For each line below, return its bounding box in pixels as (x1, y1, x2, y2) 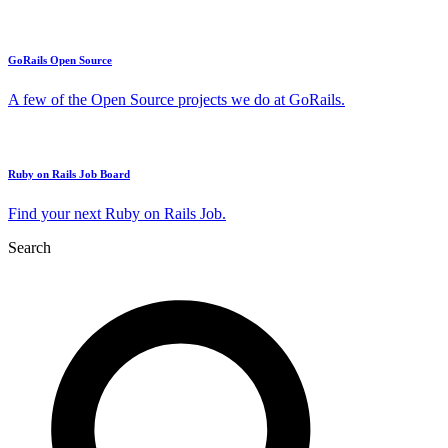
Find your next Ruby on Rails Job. (8, 204, 226, 222)
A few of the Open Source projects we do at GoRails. (8, 90, 345, 108)
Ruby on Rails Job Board (8, 167, 130, 180)
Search (8, 238, 51, 256)
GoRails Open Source (8, 54, 112, 66)
